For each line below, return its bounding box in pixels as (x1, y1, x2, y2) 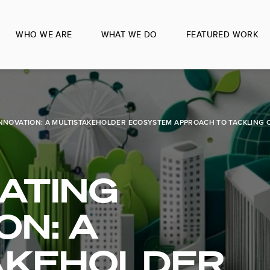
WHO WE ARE (16, 28, 72, 40)
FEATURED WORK (186, 28, 259, 40)
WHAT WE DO (101, 28, 157, 40)
